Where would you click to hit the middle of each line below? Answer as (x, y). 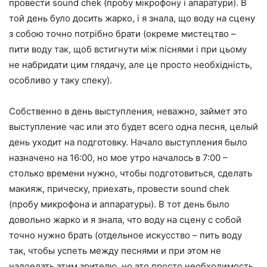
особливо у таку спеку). (60, 80)
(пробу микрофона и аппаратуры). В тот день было (119, 204)
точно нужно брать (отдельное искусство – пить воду (125, 235)
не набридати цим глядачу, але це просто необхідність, (131, 65)
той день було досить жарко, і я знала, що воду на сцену (132, 18)
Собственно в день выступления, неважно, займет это (128, 111)
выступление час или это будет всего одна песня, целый (133, 127)
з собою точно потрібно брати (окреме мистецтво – (122, 34)
